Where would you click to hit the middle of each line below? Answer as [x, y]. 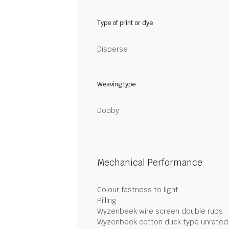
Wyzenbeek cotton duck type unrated [163, 222]
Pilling [107, 200]
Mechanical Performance [150, 163]
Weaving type [116, 84]
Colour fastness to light [138, 190]
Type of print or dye [125, 23]
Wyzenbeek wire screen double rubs [160, 211]
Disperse [112, 49]
